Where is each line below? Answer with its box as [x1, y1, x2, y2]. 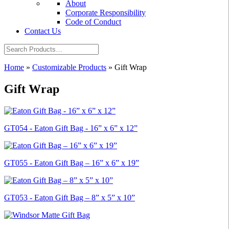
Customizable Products [32, 63, 106, 72]
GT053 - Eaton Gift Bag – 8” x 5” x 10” [4, 193, 135, 202]
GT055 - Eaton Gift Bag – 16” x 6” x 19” [4, 158, 139, 167]
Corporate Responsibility [65, 8, 146, 17]
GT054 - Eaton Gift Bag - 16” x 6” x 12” [4, 123, 138, 132]
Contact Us [25, 27, 61, 35]
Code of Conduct [65, 17, 121, 26]
